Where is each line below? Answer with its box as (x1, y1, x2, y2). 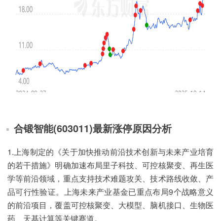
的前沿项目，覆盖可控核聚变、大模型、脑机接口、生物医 (7, 199, 214, 211)
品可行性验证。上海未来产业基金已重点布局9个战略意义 (7, 186, 214, 198)
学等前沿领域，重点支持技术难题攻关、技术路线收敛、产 (7, 173, 214, 184)
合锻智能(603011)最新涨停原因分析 (14, 121, 172, 135)
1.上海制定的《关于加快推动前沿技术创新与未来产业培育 (7, 146, 214, 158)
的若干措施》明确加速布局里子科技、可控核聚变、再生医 (7, 159, 214, 171)
